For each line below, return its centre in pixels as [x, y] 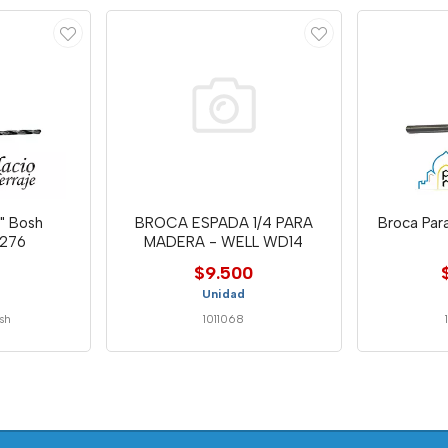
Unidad [224, 293]
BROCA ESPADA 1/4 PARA [223, 222]
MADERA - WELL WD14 [224, 241]
